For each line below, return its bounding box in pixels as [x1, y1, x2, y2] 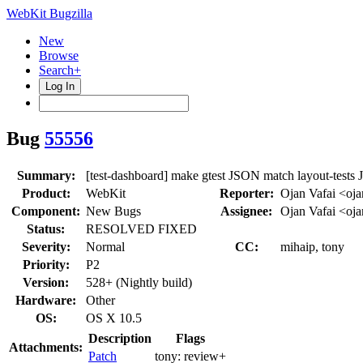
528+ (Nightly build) [86, 275, 192, 289]
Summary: [16, 168, 75, 182]
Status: [27, 221, 65, 236]
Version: [23, 275, 69, 289]
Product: [21, 186, 70, 200]
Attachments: [9, 340, 83, 354]
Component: [11, 203, 80, 218]
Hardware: [15, 293, 76, 307]
